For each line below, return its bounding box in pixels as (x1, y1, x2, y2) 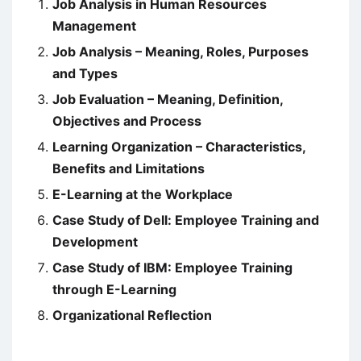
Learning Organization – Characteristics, (52, 139, 305, 156)
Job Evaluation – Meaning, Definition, (52, 91, 283, 108)
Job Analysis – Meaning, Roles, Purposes (52, 44, 309, 60)
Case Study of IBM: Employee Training (52, 259, 293, 276)
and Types (52, 65, 118, 82)
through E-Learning (52, 281, 176, 298)
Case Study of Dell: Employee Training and (52, 212, 319, 229)
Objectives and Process (52, 113, 201, 130)
